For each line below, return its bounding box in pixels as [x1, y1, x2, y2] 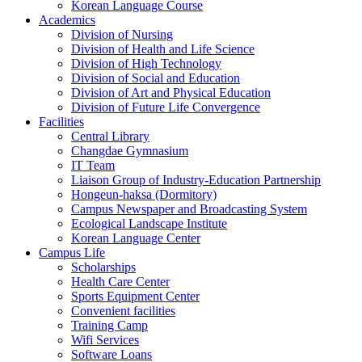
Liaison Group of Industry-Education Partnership [71, 172, 321, 187]
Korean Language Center [71, 230, 200, 245]
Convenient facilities [71, 303, 175, 318]
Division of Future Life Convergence [71, 99, 260, 114]
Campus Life [39, 245, 105, 259]
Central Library [71, 128, 149, 143]
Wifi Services [71, 332, 139, 347]
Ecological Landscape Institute [71, 216, 227, 230]
